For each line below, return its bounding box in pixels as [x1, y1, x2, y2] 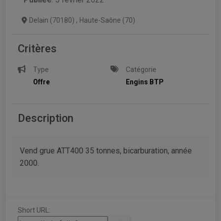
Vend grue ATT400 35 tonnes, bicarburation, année [20, 146, 192, 156]
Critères [18, 42, 57, 55]
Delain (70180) [29, 16, 76, 25]
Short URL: [18, 206, 50, 215]
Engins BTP [126, 78, 164, 86]
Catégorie [126, 66, 157, 74]
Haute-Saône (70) [79, 16, 135, 25]
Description [18, 112, 74, 125]
